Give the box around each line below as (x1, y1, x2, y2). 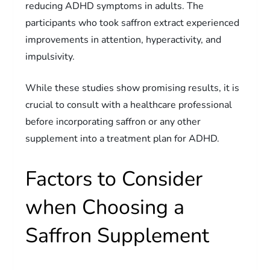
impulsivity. (25, 49, 75, 63)
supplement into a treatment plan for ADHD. (25, 131, 220, 145)
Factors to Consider (25, 165, 203, 193)
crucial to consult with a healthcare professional (25, 98, 233, 111)
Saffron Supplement (25, 221, 210, 250)
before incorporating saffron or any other (25, 115, 201, 128)
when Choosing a (25, 193, 185, 221)
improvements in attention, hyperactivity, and (25, 33, 222, 46)
